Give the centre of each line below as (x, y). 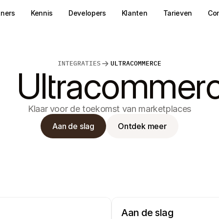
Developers (87, 13)
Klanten (134, 13)
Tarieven (177, 13)
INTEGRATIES (79, 63)
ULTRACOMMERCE (136, 63)
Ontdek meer (142, 126)
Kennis (42, 13)
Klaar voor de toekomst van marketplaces (109, 109)
